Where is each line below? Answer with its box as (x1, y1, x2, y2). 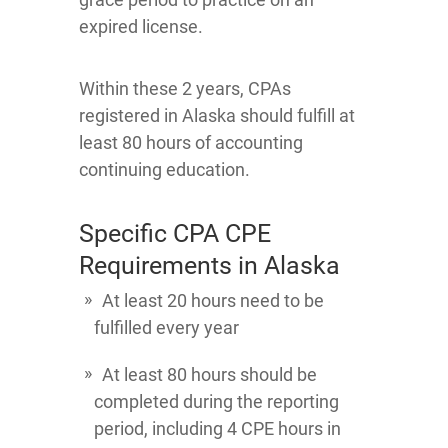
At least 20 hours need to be (102, 290, 324, 311)
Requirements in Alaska (79, 251, 340, 280)
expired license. (79, 16, 203, 37)
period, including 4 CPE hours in (94, 418, 341, 439)
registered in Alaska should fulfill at (79, 105, 355, 126)
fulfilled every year (94, 317, 239, 338)
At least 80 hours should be (102, 364, 317, 385)
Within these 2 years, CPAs (79, 78, 291, 99)
